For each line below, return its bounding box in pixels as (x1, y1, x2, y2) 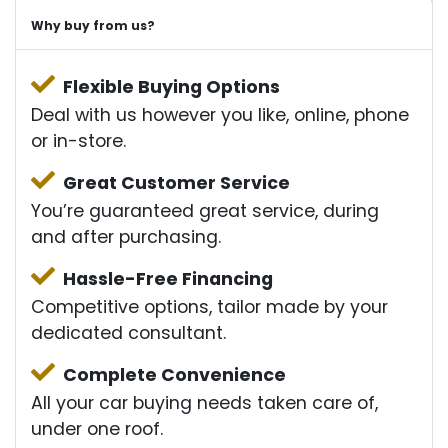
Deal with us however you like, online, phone (31, 103, 409, 128)
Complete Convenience (63, 363, 286, 388)
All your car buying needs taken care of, (31, 391, 378, 416)
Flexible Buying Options (63, 75, 280, 100)
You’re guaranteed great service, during (31, 199, 379, 224)
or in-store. (31, 129, 126, 154)
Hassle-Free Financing (63, 267, 273, 292)
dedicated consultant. (31, 321, 226, 346)
